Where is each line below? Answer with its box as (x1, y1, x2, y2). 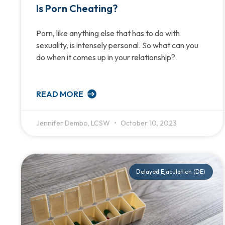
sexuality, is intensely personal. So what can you (36, 40, 198, 50)
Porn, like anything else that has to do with (36, 28, 180, 38)
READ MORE (36, 88, 85, 99)
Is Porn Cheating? (36, 2, 118, 15)
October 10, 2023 (119, 118, 177, 128)
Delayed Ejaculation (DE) (136, 168, 206, 175)
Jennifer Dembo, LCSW (36, 118, 111, 128)
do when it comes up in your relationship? (36, 52, 175, 62)
